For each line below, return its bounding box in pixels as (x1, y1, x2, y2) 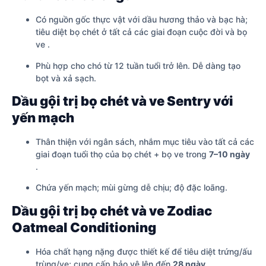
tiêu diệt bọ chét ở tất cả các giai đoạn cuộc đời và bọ (36, 27, 247, 37)
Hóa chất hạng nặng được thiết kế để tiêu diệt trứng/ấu (36, 246, 252, 256)
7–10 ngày (209, 148, 250, 159)
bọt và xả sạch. (36, 72, 96, 83)
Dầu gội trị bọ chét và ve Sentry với (12, 93, 233, 109)
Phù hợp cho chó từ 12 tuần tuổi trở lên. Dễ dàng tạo (36, 60, 240, 71)
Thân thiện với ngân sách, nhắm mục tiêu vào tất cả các (36, 136, 254, 147)
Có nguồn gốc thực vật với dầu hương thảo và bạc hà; (36, 14, 248, 25)
